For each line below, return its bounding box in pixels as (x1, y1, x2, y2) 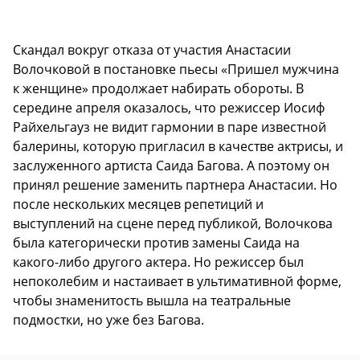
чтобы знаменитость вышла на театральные (13, 291, 291, 309)
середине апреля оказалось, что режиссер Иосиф (13, 98, 325, 117)
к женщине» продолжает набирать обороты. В (13, 79, 304, 97)
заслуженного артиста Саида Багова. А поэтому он (13, 156, 329, 174)
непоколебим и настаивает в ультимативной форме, (13, 272, 342, 290)
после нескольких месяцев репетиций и (13, 194, 264, 213)
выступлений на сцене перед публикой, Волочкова (13, 214, 333, 232)
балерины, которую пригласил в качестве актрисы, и (13, 137, 343, 155)
